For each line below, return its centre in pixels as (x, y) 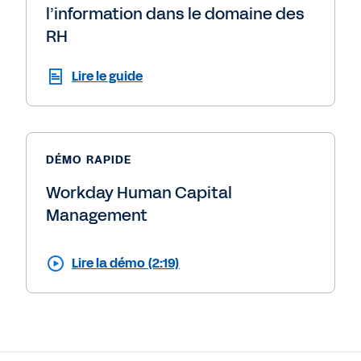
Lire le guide (107, 77)
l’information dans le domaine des (175, 14)
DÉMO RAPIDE (89, 160)
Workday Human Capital (139, 193)
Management (97, 216)
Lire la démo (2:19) (126, 263)
